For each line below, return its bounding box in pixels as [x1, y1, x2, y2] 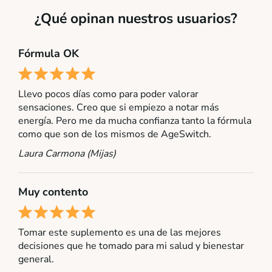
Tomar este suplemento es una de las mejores [18, 226, 221, 240]
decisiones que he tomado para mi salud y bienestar [18, 239, 244, 253]
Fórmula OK [18, 46, 79, 61]
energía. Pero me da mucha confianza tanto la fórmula [18, 114, 251, 128]
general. [18, 253, 54, 267]
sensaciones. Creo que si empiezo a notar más [18, 101, 219, 115]
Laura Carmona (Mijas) [18, 147, 116, 161]
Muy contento [18, 185, 88, 200]
